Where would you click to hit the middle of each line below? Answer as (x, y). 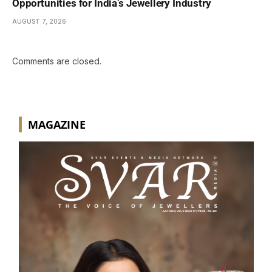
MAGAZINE (57, 124)
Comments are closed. (57, 61)
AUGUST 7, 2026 (39, 21)
